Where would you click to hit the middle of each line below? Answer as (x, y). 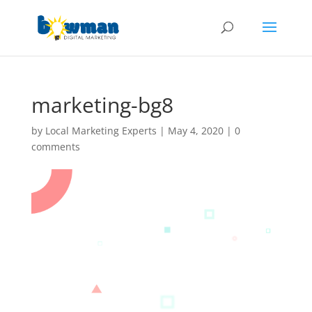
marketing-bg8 (102, 105)
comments (55, 147)
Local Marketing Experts (101, 131)
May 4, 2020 (195, 131)
